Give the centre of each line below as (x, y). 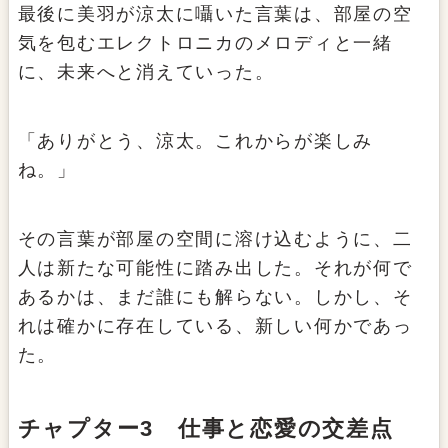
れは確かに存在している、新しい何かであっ (215, 326)
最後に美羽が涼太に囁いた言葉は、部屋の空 (215, 14)
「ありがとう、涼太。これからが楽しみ (195, 141)
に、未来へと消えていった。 (146, 72)
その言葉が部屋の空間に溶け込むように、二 (215, 239)
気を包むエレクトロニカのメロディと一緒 (205, 43)
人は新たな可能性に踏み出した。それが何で (215, 268)
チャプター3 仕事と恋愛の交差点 (205, 429)
